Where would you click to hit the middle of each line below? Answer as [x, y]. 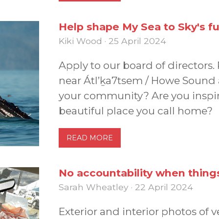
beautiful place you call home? [136, 110]
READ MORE [90, 138]
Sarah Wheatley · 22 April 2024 [126, 187]
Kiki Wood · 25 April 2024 [112, 41]
